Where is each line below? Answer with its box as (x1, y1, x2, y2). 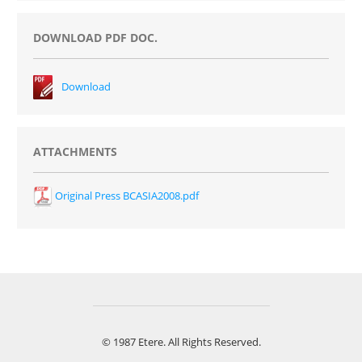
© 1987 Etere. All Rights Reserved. (101, 334, 261, 349)
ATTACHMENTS (32, 143, 117, 159)
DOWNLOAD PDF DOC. (32, 29, 158, 45)
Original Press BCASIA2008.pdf (52, 187, 199, 203)
